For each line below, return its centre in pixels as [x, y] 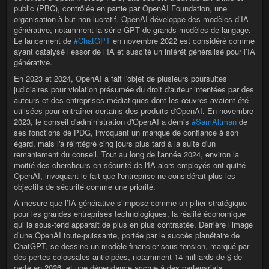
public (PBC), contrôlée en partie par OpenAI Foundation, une [120, 8]
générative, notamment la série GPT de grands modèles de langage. [132, 30]
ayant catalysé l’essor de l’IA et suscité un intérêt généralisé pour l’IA [134, 51]
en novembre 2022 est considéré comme [183, 41]
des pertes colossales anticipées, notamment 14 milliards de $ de [128, 257]
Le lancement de [44, 41]
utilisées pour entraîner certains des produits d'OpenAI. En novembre [134, 111]
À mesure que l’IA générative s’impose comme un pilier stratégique [130, 203]
